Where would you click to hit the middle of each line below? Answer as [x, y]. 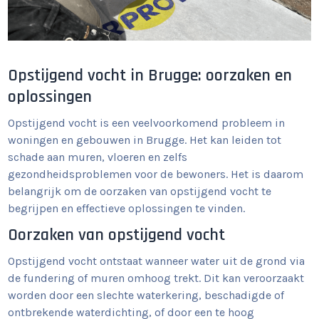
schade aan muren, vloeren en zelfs [98, 157]
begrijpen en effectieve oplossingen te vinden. [127, 209]
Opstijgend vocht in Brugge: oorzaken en [150, 76]
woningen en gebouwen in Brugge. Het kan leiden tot [145, 140]
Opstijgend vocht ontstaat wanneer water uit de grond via [157, 261]
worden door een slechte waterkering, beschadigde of [146, 296]
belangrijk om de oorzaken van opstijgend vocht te [140, 192]
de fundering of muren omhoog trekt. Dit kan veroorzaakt [156, 278]
